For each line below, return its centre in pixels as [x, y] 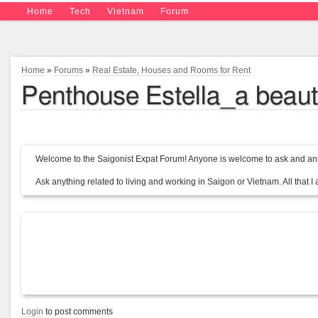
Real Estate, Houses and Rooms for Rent [171, 70]
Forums [68, 70]
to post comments [78, 312]
